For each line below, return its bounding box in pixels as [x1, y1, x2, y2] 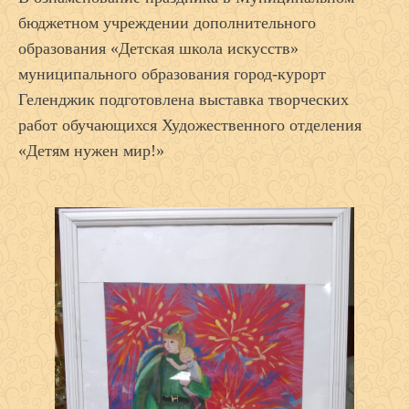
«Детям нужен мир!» [18, 141, 164, 160]
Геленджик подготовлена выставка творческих [18, 89, 349, 109]
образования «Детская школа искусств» [18, 38, 299, 58]
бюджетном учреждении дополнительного [18, 13, 316, 32]
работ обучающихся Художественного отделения [18, 115, 362, 134]
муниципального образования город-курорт [18, 64, 326, 83]
